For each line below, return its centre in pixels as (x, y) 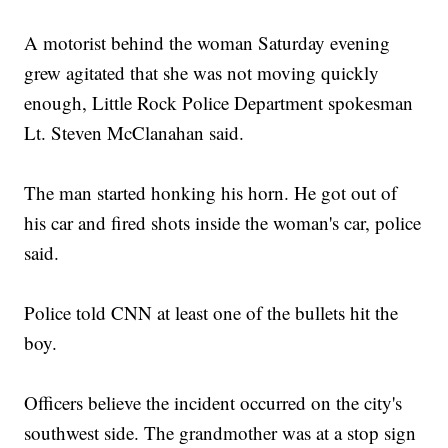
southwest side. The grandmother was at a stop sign (220, 433)
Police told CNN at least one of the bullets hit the (211, 313)
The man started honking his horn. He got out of (211, 193)
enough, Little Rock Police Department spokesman (219, 103)
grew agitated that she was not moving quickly (202, 73)
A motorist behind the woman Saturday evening (207, 43)
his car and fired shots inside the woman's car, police (223, 223)
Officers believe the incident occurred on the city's (213, 403)
